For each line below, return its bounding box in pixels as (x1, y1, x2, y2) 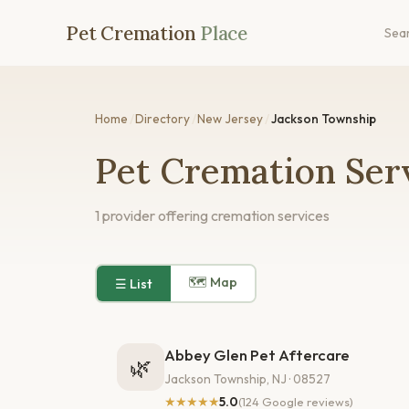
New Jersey (197, 110, 264, 127)
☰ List (114, 275, 152, 292)
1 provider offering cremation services (95, 206, 330, 225)
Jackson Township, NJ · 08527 (164, 370, 330, 387)
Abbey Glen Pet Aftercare (164, 345, 350, 365)
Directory (135, 110, 191, 127)
